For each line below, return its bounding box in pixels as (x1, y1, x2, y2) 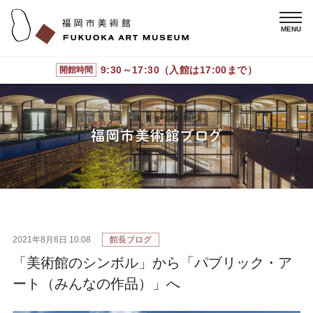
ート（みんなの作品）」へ (13, 275, 180, 291)
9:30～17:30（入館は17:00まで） (100, 64, 258, 75)
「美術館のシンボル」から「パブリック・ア (13, 254, 292, 270)
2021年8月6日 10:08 (13, 234, 91, 245)
